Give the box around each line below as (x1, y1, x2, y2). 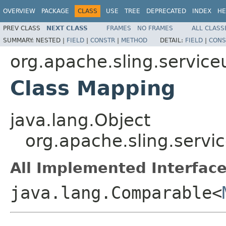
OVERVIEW (3, 8, 35, 15)
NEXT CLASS (46, 24, 88, 32)
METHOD (121, 36, 147, 44)
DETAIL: (160, 36, 185, 44)
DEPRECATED (146, 8, 186, 15)
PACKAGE (41, 8, 69, 15)
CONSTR (90, 36, 115, 44)
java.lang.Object (10, 109, 150, 130)
